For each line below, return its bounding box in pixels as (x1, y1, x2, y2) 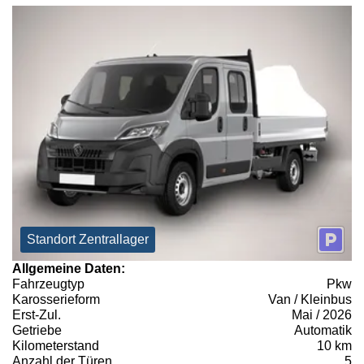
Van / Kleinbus (268, 292, 352, 306)
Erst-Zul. (12, 307, 61, 322)
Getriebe (12, 323, 62, 337)
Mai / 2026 (292, 307, 352, 322)
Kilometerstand (12, 338, 99, 353)
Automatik (294, 323, 352, 337)
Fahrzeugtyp (12, 276, 84, 291)
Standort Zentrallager (27, 232, 149, 246)
